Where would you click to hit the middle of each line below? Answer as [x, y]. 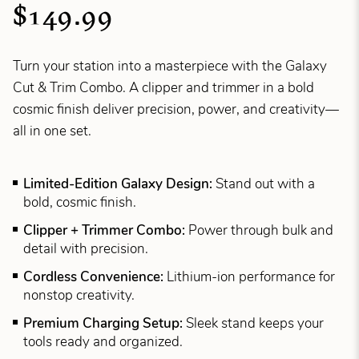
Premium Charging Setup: [104, 323]
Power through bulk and [260, 230]
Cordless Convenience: [95, 276]
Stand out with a [265, 184]
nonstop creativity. [79, 295]
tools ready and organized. [103, 341]
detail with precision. [85, 248]
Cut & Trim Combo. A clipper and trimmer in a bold [163, 88]
